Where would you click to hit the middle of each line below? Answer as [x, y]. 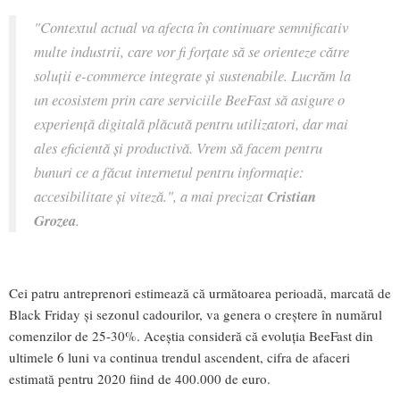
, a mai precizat [220, 196]
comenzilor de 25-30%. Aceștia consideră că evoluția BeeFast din [191, 335]
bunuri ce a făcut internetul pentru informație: [169, 172]
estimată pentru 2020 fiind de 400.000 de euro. [140, 378]
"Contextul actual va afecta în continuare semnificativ [191, 27]
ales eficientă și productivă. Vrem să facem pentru [178, 148]
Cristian [292, 196]
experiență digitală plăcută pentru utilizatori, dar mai [191, 124]
